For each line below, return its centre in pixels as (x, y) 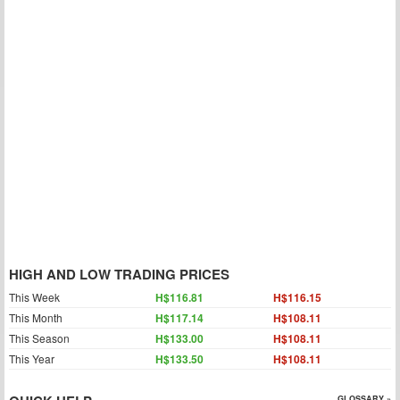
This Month (36, 317)
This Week (34, 297)
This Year (32, 358)
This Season (39, 338)
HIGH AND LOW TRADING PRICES (119, 274)
